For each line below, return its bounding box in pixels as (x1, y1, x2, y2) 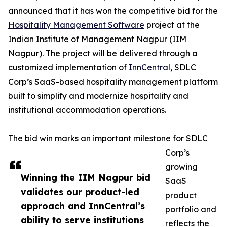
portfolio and (165, 204, 216, 215)
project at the (144, 20, 200, 30)
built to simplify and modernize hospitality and (8, 91, 188, 101)
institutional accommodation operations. (8, 105, 166, 116)
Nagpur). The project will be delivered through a (8, 48, 198, 59)
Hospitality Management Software (8, 20, 144, 30)
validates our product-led (21, 186, 139, 198)
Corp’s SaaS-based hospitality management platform (8, 77, 218, 87)
